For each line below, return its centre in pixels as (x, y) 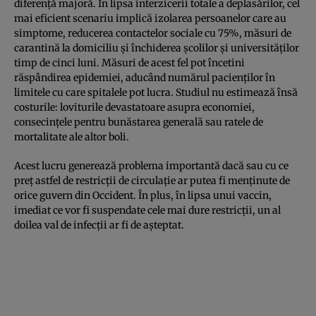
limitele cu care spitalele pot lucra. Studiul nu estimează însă (156, 92)
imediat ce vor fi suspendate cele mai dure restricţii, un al (147, 210)
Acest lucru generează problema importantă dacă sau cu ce (151, 165)
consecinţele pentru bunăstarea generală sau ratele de (139, 122)
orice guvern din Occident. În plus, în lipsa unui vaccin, (143, 195)
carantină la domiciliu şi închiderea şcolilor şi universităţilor (157, 48)
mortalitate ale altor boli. (72, 136)
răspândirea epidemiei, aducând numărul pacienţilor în (145, 77)
